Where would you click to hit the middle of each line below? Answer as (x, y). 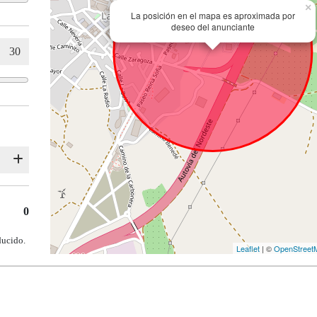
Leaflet (248, 249)
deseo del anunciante (213, 27)
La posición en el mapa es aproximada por (213, 16)
